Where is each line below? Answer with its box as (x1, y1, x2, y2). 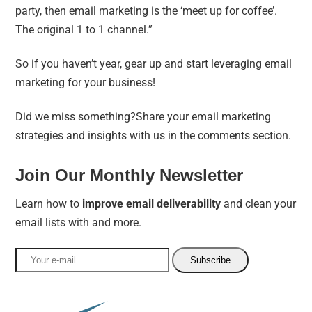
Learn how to (15, 196, 83, 210)
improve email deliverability (82, 196, 221, 210)
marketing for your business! (15, 75, 162, 89)
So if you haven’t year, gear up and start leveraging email (15, 56, 292, 70)
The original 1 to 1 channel (15, 22, 147, 36)
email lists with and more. (15, 215, 142, 229)
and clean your (221, 196, 297, 210)
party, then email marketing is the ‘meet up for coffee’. (15, 3, 278, 17)
